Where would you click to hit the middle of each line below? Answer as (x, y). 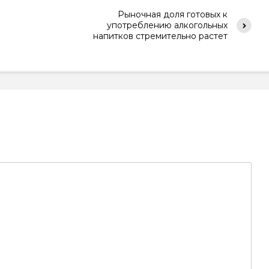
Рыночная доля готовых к (173, 14)
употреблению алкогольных (167, 25)
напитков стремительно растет (160, 36)
